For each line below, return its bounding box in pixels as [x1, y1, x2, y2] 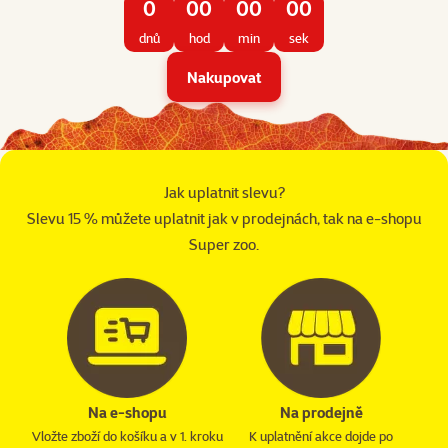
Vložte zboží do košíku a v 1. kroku [31, 428, 223, 445]
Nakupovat [187, 67, 261, 87]
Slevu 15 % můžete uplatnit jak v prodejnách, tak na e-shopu [26, 209, 422, 229]
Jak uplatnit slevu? [163, 183, 285, 203]
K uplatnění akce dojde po [249, 428, 393, 445]
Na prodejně [279, 403, 363, 423]
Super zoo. [189, 235, 259, 255]
